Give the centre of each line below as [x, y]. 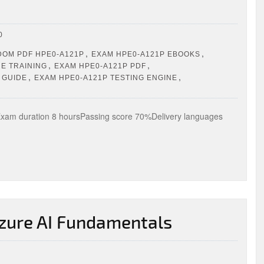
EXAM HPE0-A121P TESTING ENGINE [106, 77]
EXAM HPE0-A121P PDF [100, 66]
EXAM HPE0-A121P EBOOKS [146, 54]
